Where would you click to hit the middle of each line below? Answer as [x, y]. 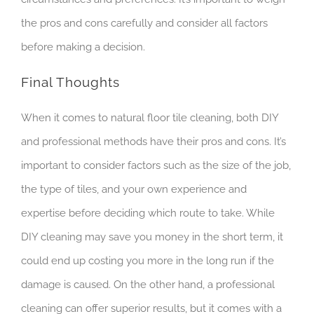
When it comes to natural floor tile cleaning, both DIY [150, 117]
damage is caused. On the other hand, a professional [148, 284]
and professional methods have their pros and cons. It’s [153, 141]
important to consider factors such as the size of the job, [156, 165]
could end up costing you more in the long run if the [148, 260]
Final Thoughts [70, 83]
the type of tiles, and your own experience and [134, 189]
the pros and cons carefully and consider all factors [144, 23]
